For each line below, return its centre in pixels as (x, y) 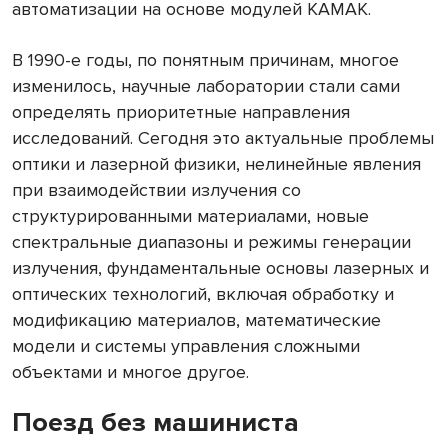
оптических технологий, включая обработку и (203, 294)
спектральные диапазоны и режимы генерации (211, 242)
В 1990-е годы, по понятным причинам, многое (205, 60)
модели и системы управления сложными (186, 346)
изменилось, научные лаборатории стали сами (206, 86)
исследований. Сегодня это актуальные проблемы (223, 138)
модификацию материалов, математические (196, 320)
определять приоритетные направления (181, 112)
